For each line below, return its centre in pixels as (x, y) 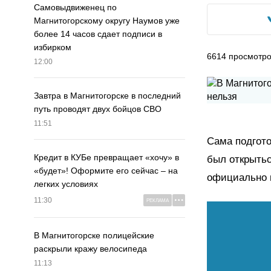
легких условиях (66, 184)
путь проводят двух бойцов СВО (98, 109)
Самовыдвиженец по (75, 8)
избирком (53, 47)
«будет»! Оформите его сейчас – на (106, 171)
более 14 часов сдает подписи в (98, 34)
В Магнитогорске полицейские (94, 236)
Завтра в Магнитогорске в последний (107, 96)
